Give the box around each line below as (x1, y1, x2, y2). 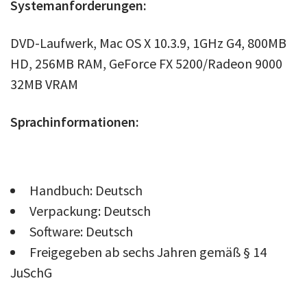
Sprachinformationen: (10, 112, 139, 130)
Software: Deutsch (29, 222, 133, 240)
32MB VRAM (10, 75, 78, 93)
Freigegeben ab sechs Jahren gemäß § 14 (29, 243, 267, 260)
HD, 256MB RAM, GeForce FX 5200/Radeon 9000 (10, 54, 282, 72)
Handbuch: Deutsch (29, 181, 143, 199)
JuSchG (10, 263, 52, 281)
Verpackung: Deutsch (29, 201, 151, 219)
